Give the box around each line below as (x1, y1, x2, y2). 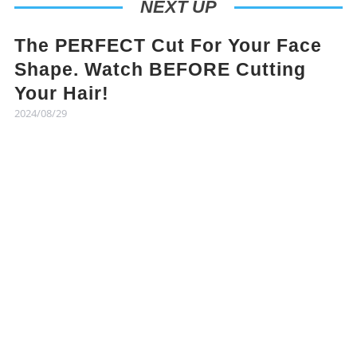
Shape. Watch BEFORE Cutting (14, 59, 306, 80)
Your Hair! (14, 83, 109, 104)
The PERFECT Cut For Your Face (14, 35, 322, 57)
